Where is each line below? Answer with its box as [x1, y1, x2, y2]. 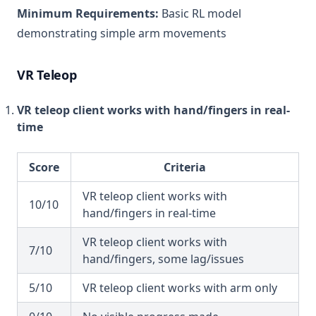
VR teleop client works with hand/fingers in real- [17, 102, 290, 118]
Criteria [164, 159, 206, 175]
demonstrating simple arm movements [17, 25, 226, 41]
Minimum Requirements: [17, 6, 159, 21]
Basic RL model [159, 6, 241, 21]
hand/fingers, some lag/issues [83, 251, 244, 267]
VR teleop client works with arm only [83, 280, 277, 296]
